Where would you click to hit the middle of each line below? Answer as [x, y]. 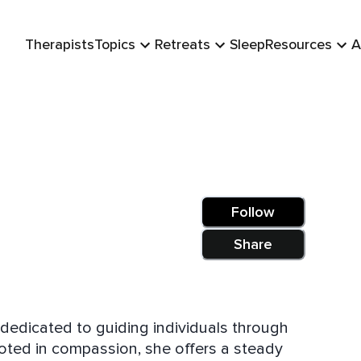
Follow [253, 212]
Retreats [183, 44]
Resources [299, 44]
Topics [115, 44]
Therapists [60, 44]
